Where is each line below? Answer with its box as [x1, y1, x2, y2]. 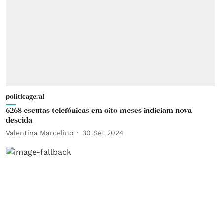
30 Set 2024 [82, 128, 124, 137]
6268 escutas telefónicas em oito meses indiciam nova [6, 105, 192, 115]
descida [6, 114, 32, 125]
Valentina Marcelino [6, 128, 73, 137]
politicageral [6, 91, 44, 101]
